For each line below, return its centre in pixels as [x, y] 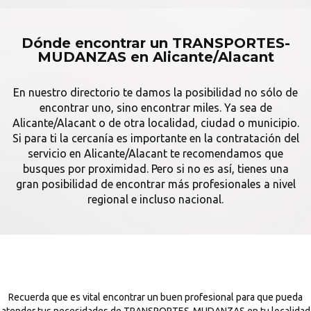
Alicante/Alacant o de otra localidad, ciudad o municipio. [155, 123]
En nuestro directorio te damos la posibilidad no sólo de [155, 92]
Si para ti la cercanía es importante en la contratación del [155, 138]
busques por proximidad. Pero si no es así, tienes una [155, 169]
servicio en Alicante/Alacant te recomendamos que [155, 153]
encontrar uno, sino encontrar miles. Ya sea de [155, 108]
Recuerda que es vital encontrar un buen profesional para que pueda [155, 297]
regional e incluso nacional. [155, 199]
